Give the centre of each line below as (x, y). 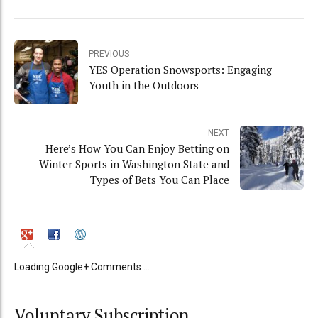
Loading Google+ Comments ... (82, 267)
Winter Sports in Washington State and (134, 164)
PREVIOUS (109, 54)
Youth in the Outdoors (144, 86)
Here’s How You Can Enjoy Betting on (137, 149)
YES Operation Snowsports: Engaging (180, 70)
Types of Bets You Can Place (160, 180)
